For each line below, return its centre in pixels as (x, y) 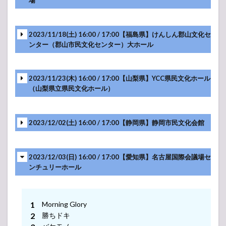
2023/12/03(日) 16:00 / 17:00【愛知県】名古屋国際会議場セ (120, 157)
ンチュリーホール (55, 167)
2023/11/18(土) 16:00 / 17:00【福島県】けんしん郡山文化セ (120, 34)
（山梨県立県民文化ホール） (71, 89)
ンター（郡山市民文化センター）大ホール (91, 44)
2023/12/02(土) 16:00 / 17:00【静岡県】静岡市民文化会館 (117, 123)
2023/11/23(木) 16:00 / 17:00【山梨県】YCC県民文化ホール (120, 78)
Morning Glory (64, 204)
